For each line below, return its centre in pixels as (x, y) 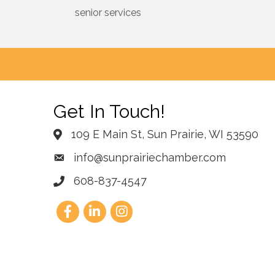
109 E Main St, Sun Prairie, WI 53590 (165, 134)
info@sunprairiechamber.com (150, 158)
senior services (108, 13)
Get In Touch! (109, 112)
